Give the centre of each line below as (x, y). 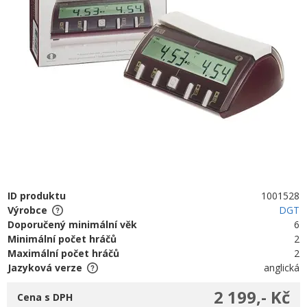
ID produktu (37, 196)
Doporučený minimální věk (72, 224)
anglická (282, 268)
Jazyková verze (45, 268)
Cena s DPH (45, 297)
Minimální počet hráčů (62, 239)
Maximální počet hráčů (63, 253)
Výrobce (27, 210)
